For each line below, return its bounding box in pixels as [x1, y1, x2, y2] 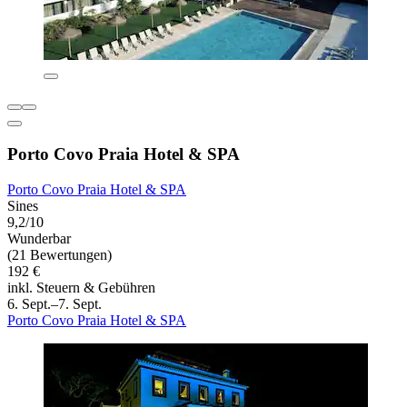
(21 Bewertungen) [7, 246, 112, 263]
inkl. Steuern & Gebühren [7, 279, 155, 295]
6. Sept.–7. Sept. [7, 295, 102, 312]
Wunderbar [7, 230, 71, 246]
